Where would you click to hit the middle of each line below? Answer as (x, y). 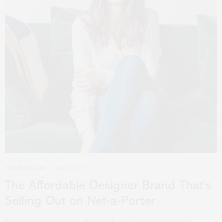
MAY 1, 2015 (70, 168)
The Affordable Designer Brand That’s (108, 186)
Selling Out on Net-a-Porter (80, 201)
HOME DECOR (25, 168)
